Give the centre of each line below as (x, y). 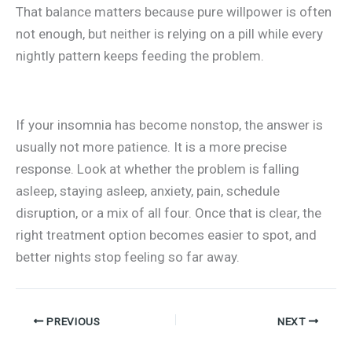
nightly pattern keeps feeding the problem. (140, 55)
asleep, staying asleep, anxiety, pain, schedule (148, 191)
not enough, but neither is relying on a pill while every (169, 33)
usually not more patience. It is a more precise (151, 147)
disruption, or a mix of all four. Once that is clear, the (169, 213)
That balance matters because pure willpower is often (174, 11)
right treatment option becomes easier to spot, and (166, 235)
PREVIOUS (72, 321)
